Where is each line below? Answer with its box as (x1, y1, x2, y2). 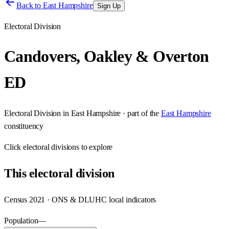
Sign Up (97, 2, 121, 10)
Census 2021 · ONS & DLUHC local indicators (4, 195, 156, 204)
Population (4, 216, 38, 225)
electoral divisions (23, 142, 80, 151)
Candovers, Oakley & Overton (4, 47, 209, 66)
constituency (4, 121, 44, 130)
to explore (79, 142, 113, 151)
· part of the (121, 108, 159, 118)
